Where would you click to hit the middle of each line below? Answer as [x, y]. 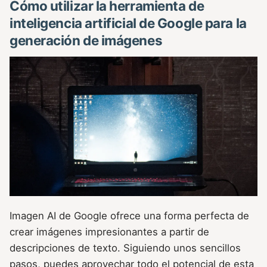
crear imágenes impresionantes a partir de [109, 232]
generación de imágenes [86, 40]
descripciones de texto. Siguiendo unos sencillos [125, 248]
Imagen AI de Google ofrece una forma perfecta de [129, 216]
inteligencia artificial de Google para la [128, 23]
